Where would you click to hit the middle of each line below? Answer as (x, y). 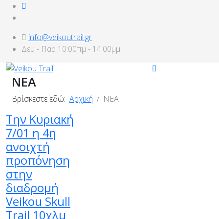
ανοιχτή (28, 147)
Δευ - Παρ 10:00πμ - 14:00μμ (71, 49)
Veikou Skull (38, 201)
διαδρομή (32, 188)
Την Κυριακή (40, 119)
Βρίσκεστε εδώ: (41, 99)
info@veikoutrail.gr (60, 37)
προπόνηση (38, 160)
